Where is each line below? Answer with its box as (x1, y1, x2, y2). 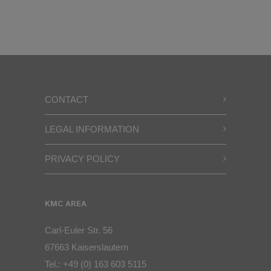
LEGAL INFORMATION (45, 124, 139, 134)
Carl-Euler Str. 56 (45, 225, 113, 235)
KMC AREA (45, 198, 87, 210)
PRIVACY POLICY (45, 154, 120, 164)
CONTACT (45, 94, 88, 105)
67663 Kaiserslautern (45, 242, 128, 252)
